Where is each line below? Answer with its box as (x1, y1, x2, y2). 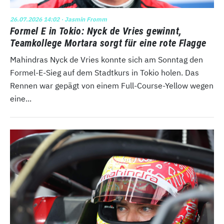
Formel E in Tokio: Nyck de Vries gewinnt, (10, 25, 182, 37)
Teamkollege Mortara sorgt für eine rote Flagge (10, 37, 206, 49)
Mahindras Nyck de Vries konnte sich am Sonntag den (10, 54, 203, 65)
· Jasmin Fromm (59, 15, 107, 23)
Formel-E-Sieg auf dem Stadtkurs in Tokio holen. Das (10, 67, 199, 78)
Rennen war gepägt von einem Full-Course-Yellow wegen (10, 80, 213, 91)
